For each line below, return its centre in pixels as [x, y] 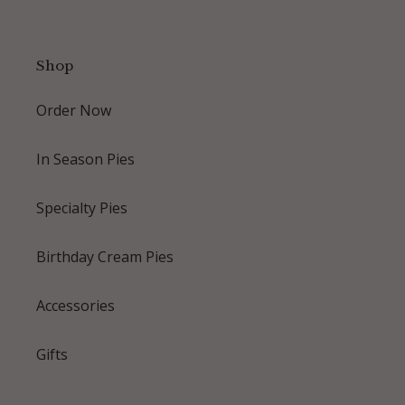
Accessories [75, 305]
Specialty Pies [82, 207]
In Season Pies [85, 159]
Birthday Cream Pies [105, 256]
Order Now [74, 110]
